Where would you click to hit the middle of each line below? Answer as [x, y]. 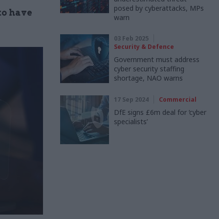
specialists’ [131, 121]
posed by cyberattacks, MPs [159, 8]
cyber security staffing [149, 69]
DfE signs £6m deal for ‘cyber [160, 112]
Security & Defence [144, 47]
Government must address [157, 59]
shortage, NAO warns [148, 78]
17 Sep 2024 [131, 99]
